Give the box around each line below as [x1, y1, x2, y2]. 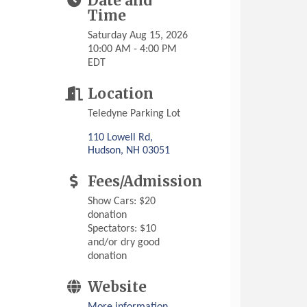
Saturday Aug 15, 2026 [88, 30, 188, 42]
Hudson [88, 145, 121, 157]
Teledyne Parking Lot [88, 108, 181, 120]
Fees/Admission [88, 173, 203, 191]
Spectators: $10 [88, 223, 157, 235]
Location [88, 85, 154, 103]
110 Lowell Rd [88, 132, 151, 144]
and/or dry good [88, 237, 160, 249]
